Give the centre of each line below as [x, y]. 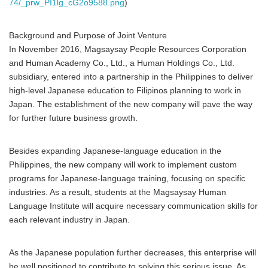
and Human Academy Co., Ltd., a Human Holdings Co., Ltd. [122, 63]
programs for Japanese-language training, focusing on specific [127, 179]
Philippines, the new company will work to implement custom [123, 165]
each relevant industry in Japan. [69, 220]
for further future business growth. [73, 118]
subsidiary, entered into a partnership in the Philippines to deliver [131, 77]
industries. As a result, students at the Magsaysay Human [118, 193]
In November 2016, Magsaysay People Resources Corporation [128, 50]
